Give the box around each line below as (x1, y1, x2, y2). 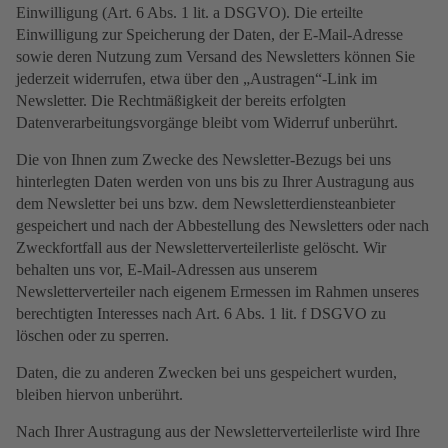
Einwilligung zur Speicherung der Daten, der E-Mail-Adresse (16, 26, 403, 44)
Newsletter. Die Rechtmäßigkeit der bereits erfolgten (16, 92, 346, 110)
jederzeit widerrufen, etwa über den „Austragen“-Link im (16, 70, 377, 88)
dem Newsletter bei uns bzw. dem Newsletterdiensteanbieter (16, 195, 395, 213)
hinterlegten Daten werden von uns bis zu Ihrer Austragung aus (16, 173, 414, 191)
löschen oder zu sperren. (16, 327, 169, 345)
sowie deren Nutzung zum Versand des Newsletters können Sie (16, 48, 415, 66)
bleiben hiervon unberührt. (16, 386, 183, 404)
